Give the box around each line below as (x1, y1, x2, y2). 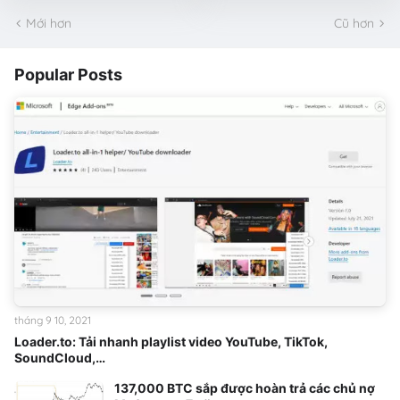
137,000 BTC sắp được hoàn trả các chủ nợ (114, 380, 375, 396)
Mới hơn (26, 14, 71, 31)
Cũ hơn (334, 14, 374, 31)
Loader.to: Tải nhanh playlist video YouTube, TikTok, (14, 334, 328, 350)
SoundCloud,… (14, 350, 105, 366)
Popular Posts (14, 65, 122, 85)
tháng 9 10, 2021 (14, 313, 91, 328)
